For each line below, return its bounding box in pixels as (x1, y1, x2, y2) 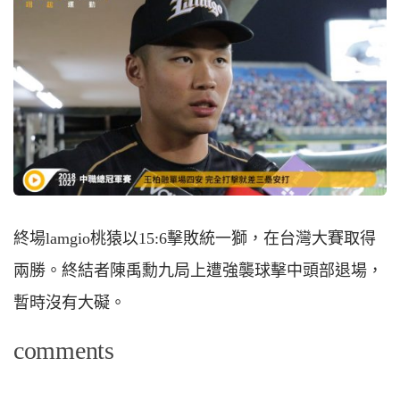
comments (13, 336, 114, 364)
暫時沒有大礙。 (13, 293, 126, 312)
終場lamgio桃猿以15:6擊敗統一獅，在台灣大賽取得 (13, 229, 376, 247)
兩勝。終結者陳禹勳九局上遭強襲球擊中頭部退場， (13, 261, 383, 279)
